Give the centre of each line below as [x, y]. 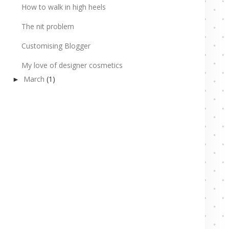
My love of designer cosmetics [72, 65]
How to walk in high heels [63, 7]
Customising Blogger [56, 45]
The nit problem [48, 26]
